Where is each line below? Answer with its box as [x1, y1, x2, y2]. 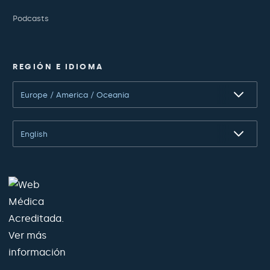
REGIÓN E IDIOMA [13, 61, 104, 71]
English [20, 129, 48, 139]
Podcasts [13, 13, 49, 23]
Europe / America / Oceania [20, 90, 129, 99]
